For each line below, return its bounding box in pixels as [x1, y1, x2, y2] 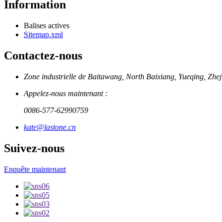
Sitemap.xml [24, 30, 63, 39]
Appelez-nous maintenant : [24, 89, 108, 98]
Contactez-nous [4, 49, 82, 62]
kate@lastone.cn [24, 123, 76, 132]
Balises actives [24, 21, 69, 30]
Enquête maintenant [4, 165, 66, 173]
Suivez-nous [4, 141, 64, 155]
